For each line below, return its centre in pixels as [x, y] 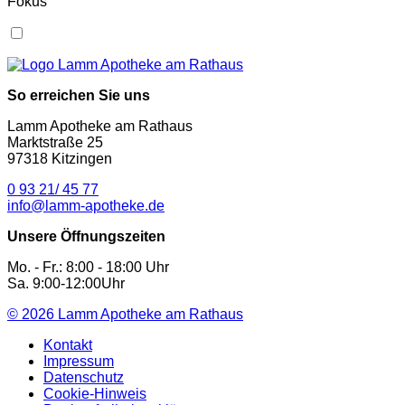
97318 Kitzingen [60, 158]
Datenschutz [84, 377]
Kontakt [68, 344]
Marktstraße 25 [55, 142]
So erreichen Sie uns [79, 95]
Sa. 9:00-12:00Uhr [66, 283]
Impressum [79, 361]
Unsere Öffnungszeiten [86, 236]
